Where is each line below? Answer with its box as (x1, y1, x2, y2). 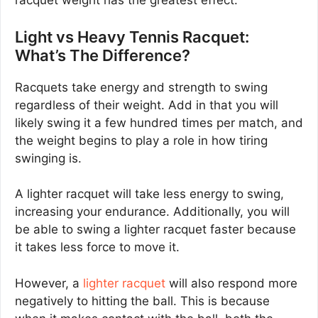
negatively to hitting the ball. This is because (15, 293, 270, 308)
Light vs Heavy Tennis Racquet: (15, 27, 249, 46)
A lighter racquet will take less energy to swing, (15, 187, 284, 202)
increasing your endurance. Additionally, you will (15, 204, 290, 219)
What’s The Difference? (15, 45, 190, 65)
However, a (15, 275, 83, 290)
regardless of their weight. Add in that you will (15, 97, 278, 112)
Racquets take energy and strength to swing (15, 79, 268, 94)
